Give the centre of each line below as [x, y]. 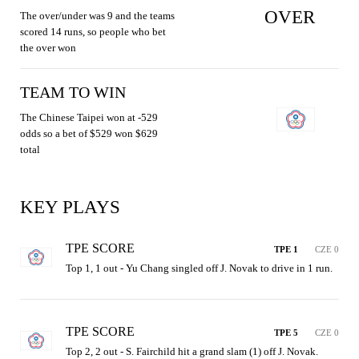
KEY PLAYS [70, 207]
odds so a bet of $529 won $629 [89, 133]
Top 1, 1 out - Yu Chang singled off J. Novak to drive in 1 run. [199, 268]
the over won [48, 47]
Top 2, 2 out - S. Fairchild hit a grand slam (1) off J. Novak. [192, 351]
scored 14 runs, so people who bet [93, 31]
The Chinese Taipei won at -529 [89, 117]
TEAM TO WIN [73, 92]
